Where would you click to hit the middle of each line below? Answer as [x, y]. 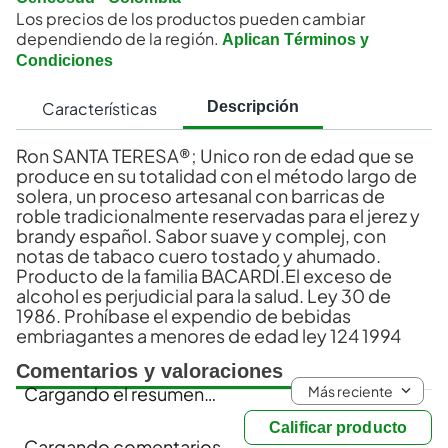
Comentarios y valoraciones [149, 371]
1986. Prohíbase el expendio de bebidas [183, 316]
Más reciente [350, 391]
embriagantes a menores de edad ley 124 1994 [208, 336]
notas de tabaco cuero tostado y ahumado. [198, 256]
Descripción [253, 107]
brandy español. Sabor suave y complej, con [201, 236]
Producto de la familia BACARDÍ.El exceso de [204, 276]
